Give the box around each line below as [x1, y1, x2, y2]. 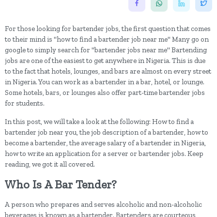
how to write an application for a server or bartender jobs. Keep [5, 149, 203, 158]
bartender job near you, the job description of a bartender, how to [5, 128, 208, 137]
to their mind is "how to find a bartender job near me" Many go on [5, 35, 209, 44]
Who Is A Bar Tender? [5, 177, 117, 191]
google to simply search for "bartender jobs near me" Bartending [5, 46, 207, 54]
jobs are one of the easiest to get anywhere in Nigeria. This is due [5, 56, 205, 65]
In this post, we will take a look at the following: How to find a [5, 117, 194, 126]
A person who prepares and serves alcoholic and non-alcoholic [5, 200, 202, 209]
